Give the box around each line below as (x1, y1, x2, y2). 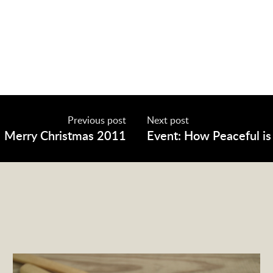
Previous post (68, 113, 127, 127)
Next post (146, 113, 189, 127)
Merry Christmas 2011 (4, 126, 127, 144)
